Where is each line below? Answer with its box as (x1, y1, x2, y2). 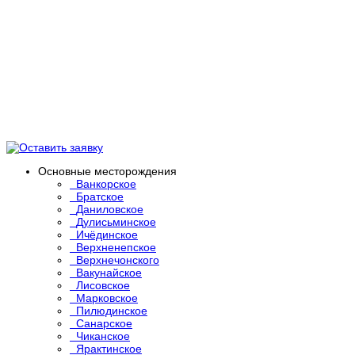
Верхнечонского (76, 253, 159, 266)
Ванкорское (76, 177, 136, 190)
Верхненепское (76, 240, 156, 254)
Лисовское (76, 278, 130, 292)
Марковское (76, 291, 138, 304)
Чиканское (76, 329, 130, 342)
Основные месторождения (38, 164, 177, 177)
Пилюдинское (76, 303, 147, 317)
